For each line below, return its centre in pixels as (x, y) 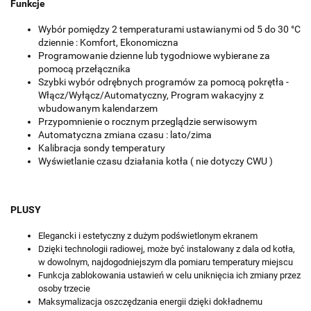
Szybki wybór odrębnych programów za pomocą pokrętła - (163, 82)
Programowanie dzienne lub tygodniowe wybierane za (154, 56)
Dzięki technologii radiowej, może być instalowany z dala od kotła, (167, 249)
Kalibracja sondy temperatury (102, 148)
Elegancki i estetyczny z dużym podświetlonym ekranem (148, 236)
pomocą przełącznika (84, 69)
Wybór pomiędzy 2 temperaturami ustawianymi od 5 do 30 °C (169, 30)
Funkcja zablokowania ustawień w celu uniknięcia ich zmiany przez (169, 276)
